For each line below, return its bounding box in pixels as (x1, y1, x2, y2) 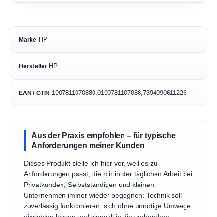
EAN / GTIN (19, 90, 50, 96)
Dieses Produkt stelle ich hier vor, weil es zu (24, 160, 157, 168)
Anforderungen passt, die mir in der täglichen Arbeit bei (24, 170, 192, 178)
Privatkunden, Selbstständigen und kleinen (24, 181, 154, 189)
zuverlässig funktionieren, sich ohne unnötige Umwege (24, 202, 191, 210)
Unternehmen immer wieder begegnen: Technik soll (24, 192, 182, 200)
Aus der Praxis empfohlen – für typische (31, 131, 176, 140)
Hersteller (19, 63, 47, 70)
